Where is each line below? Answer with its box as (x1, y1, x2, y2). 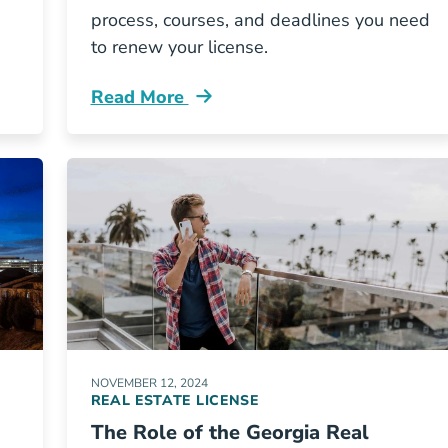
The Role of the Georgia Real (90, 419, 369, 446)
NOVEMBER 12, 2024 (90, 375, 208, 391)
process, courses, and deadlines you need (90, 8, 430, 32)
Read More (90, 85, 189, 109)
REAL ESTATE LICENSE (90, 391, 259, 410)
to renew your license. (90, 35, 268, 59)
